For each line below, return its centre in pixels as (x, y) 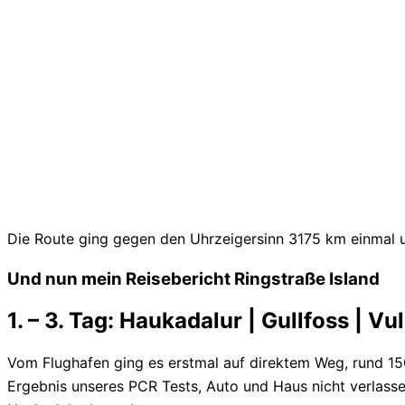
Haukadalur (181, 320)
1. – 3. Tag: (63, 320)
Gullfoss (305, 320)
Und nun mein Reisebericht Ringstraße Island (193, 278)
